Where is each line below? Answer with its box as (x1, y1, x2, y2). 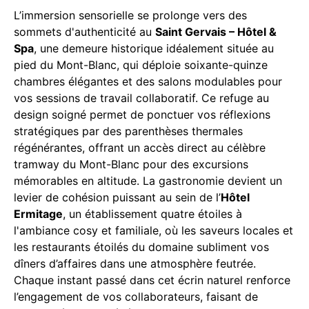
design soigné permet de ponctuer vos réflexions (14, 107, 270, 121)
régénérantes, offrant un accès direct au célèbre (14, 140, 266, 154)
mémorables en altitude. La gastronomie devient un (14, 173, 282, 188)
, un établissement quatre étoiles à (63, 206, 242, 221)
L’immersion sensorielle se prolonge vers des (14, 8, 247, 22)
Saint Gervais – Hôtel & (155, 24, 277, 39)
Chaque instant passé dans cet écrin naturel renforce (14, 272, 290, 287)
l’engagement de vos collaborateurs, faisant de (14, 289, 258, 303)
